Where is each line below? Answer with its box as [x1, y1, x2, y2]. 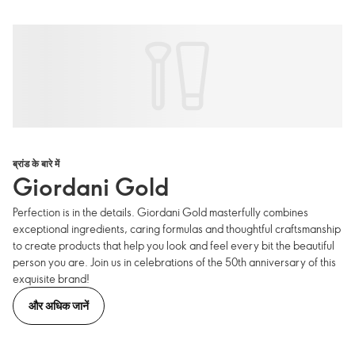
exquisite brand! [13, 270, 90, 286]
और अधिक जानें [29, 297, 89, 313]
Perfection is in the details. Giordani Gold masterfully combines [13, 204, 308, 219]
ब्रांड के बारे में [13, 156, 59, 170]
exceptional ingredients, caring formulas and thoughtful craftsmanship [13, 220, 341, 236]
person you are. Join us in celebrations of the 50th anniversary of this [13, 254, 336, 269]
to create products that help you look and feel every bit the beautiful [13, 237, 334, 253]
